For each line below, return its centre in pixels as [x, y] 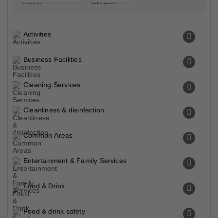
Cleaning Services [52, 85]
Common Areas [48, 135]
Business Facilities [53, 59]
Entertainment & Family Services [75, 161]
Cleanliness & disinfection [64, 110]
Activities [37, 34]
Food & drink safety [54, 211]
